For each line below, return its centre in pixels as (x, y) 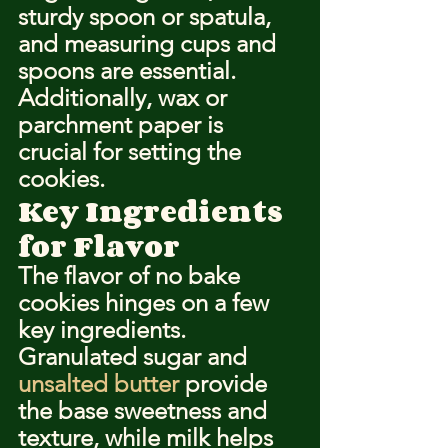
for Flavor (99, 246)
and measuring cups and (150, 43)
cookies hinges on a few (146, 302)
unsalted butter (98, 383)
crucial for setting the (132, 151)
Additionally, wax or (125, 97)
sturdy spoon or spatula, (147, 16)
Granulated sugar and (135, 356)
